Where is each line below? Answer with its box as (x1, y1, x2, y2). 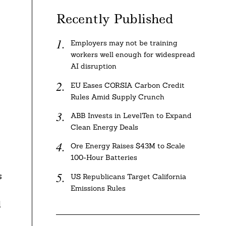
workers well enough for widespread (70, 50, 195, 60)
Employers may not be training (70, 38, 178, 48)
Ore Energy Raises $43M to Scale (70, 141, 185, 151)
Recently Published (56, 10, 174, 28)
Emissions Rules (70, 183, 126, 193)
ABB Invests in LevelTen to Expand (70, 110, 192, 120)
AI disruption (70, 62, 117, 71)
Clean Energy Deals (70, 122, 138, 132)
